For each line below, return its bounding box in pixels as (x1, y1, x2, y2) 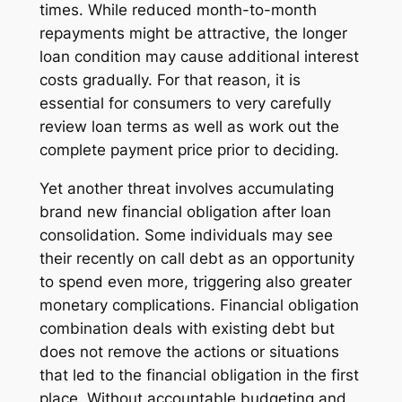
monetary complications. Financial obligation (39, 295, 359, 314)
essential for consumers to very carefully (39, 93, 331, 112)
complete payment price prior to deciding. (39, 140, 339, 159)
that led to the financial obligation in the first (39, 365, 359, 384)
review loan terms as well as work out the (39, 117, 339, 135)
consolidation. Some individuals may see (39, 225, 333, 244)
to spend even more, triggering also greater (39, 272, 352, 291)
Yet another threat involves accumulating (39, 179, 334, 197)
